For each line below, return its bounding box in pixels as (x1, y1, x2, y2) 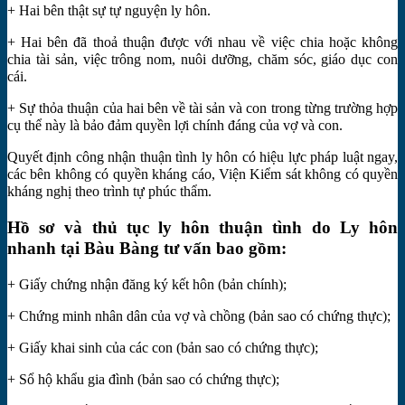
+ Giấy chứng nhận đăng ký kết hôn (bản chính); (7, 276, 287, 292)
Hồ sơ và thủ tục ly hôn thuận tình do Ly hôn (7, 217, 398, 237)
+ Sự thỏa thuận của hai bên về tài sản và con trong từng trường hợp (7, 100, 398, 117)
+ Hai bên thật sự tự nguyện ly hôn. (7, 3, 211, 19)
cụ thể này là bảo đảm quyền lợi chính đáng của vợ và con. (7, 118, 343, 134)
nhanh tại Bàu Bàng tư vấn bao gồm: (7, 238, 287, 258)
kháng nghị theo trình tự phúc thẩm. (7, 184, 212, 200)
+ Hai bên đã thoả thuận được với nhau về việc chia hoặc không (7, 34, 398, 51)
